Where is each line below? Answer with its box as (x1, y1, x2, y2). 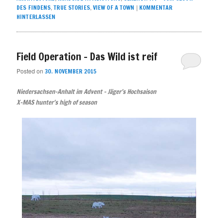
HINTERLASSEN (17, 13, 56, 21)
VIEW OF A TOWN (92, 3, 135, 12)
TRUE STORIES (54, 3, 90, 12)
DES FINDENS (17, 3, 51, 12)
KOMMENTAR (139, 3, 173, 12)
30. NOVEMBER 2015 (45, 67, 97, 75)
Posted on (17, 66, 45, 75)
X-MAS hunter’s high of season (17, 97, 97, 107)
